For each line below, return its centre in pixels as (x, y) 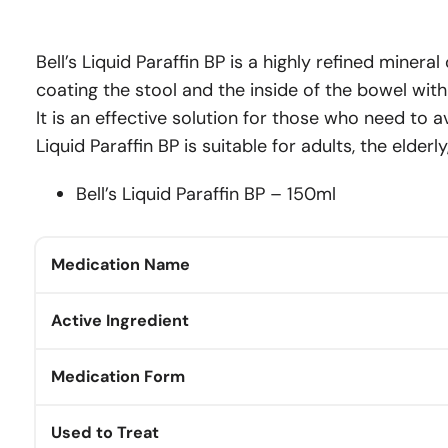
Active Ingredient (120, 320)
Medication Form (118, 376)
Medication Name (120, 264)
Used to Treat (105, 432)
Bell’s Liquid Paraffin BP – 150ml (206, 194)
